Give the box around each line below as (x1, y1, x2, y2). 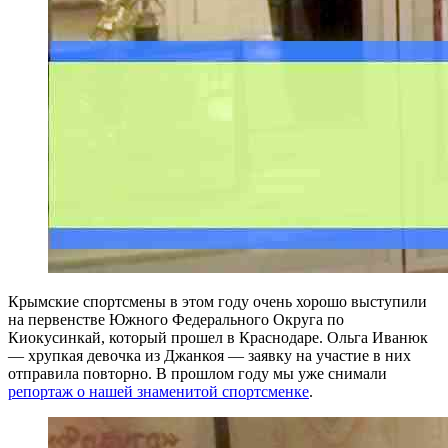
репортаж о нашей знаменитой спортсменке (8, 382, 309, 400)
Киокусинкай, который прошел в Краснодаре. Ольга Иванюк (8, 328, 428, 346)
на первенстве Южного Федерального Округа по (8, 310, 344, 328)
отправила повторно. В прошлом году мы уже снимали (8, 364, 387, 382)
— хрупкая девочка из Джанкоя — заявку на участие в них (8, 346, 411, 364)
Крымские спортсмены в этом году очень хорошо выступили (8, 292, 427, 310)
